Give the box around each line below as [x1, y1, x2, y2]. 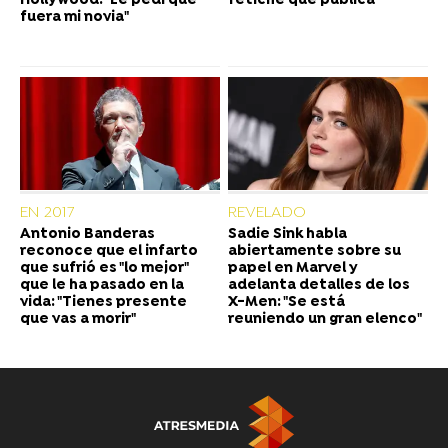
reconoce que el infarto [20, 242, 198, 260]
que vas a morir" [20, 310, 136, 328]
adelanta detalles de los [228, 276, 410, 294]
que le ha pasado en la [20, 276, 184, 294]
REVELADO [228, 202, 306, 223]
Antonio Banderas [20, 225, 155, 243]
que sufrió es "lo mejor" [20, 259, 188, 277]
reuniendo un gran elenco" [228, 310, 422, 328]
